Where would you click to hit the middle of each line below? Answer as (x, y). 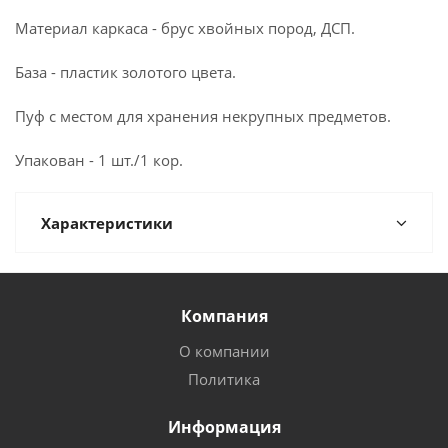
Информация (224, 426)
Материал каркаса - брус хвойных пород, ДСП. (185, 27)
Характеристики (107, 222)
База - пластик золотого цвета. (125, 71)
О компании (224, 350)
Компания (224, 315)
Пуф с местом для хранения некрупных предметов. (203, 115)
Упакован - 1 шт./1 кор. (99, 159)
